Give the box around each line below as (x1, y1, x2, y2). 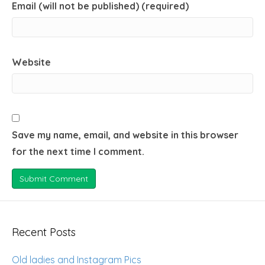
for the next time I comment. (12, 146, 144, 157)
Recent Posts (12, 225, 76, 239)
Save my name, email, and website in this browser (12, 129, 238, 141)
